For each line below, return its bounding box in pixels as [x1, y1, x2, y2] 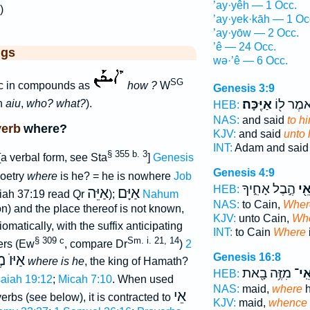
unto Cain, [235, 212, 292, 224]
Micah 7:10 [57, 273, 112, 285]
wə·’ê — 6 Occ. [212, 55, 288, 66]
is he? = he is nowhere [57, 170, 174, 182]
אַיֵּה [86, 184, 109, 201]
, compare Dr [64, 237, 127, 250]
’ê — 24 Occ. [212, 41, 276, 53]
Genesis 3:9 [212, 82, 275, 94]
